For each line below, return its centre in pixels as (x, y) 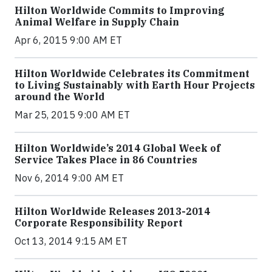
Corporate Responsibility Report (99, 223)
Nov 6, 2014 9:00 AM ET (69, 178)
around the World (59, 97)
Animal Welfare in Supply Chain (97, 22)
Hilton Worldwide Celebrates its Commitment (132, 73)
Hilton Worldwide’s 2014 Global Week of (117, 148)
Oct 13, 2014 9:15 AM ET (71, 241)
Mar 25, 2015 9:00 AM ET (72, 115)
